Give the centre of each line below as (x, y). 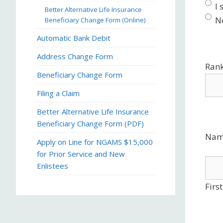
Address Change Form (75, 56)
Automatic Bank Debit (74, 38)
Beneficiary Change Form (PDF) (90, 123)
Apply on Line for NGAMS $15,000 (95, 142)
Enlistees (53, 166)
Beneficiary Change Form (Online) (95, 20)
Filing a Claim (58, 93)
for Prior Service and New (81, 154)
